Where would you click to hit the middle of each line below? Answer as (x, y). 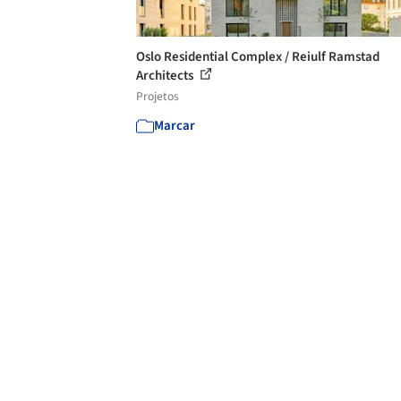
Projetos (158, 96)
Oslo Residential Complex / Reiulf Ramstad (258, 56)
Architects (166, 75)
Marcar (175, 125)
